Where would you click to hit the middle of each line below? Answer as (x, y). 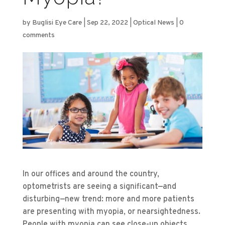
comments (38, 36)
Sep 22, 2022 (107, 23)
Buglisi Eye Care (57, 23)
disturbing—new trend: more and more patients (108, 200)
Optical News (153, 23)
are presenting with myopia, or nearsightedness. (111, 212)
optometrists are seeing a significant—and (99, 187)
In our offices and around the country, (91, 175)
